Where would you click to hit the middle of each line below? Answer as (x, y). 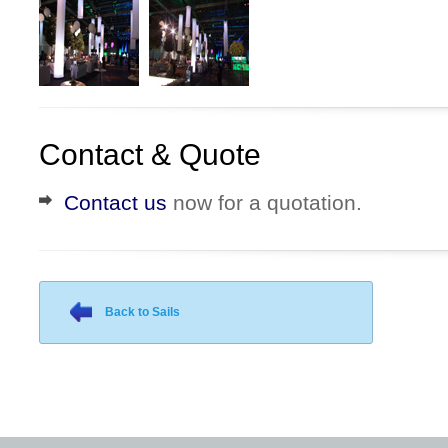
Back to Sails (142, 312)
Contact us (115, 202)
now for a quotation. (264, 202)
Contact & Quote (150, 154)
